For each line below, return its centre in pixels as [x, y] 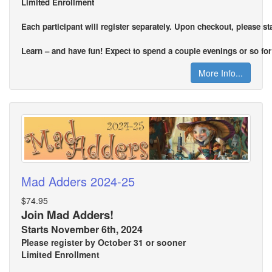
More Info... [221, 73]
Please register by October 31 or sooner [104, 242]
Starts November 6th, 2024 [82, 229]
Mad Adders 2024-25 [78, 181]
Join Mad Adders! [67, 214]
